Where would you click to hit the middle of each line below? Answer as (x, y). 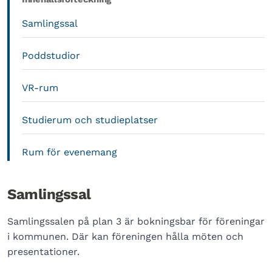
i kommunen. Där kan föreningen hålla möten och (125, 236)
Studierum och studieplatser (90, 120)
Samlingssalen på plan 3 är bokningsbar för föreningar (136, 221)
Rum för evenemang (70, 152)
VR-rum (40, 88)
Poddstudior (51, 56)
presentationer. (43, 252)
